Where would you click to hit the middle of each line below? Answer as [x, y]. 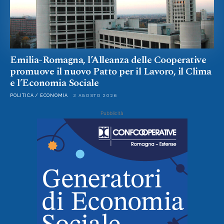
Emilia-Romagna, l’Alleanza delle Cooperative [108, 60]
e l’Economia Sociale [54, 83]
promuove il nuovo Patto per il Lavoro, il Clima [111, 71]
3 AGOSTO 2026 [95, 95]
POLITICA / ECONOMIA [39, 95]
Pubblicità [112, 113]
